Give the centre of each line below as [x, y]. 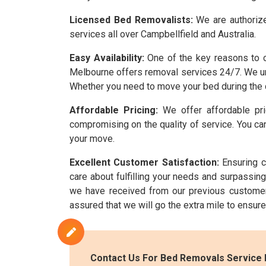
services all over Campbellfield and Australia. [163, 34]
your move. [92, 139]
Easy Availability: [107, 58]
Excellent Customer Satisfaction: [144, 162]
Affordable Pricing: [114, 110]
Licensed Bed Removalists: [131, 20]
